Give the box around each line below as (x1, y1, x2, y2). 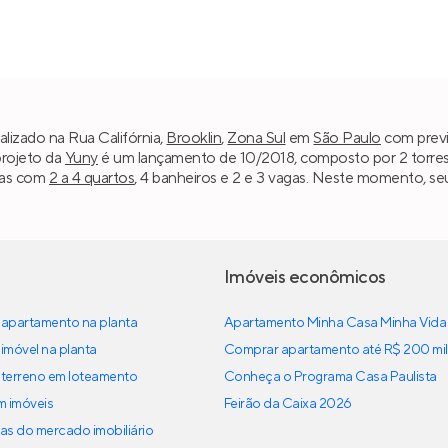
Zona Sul (227, 128, 286, 149)
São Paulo (313, 128, 381, 149)
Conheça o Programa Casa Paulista (224, 367, 437, 386)
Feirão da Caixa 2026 (224, 394, 352, 413)
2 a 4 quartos (48, 168, 135, 189)
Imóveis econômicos (224, 265, 386, 289)
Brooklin (166, 128, 222, 149)
